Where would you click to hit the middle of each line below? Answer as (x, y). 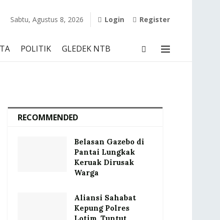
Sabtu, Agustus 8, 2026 (47, 19)
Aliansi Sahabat (105, 198)
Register (154, 19)
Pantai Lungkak (105, 152)
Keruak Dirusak (104, 162)
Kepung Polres (102, 208)
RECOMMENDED (48, 117)
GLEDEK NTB (86, 49)
